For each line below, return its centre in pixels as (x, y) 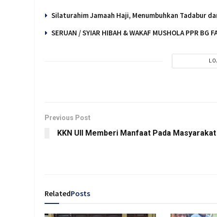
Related (58, 194)
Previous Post (68, 118)
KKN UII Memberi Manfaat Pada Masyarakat (137, 133)
